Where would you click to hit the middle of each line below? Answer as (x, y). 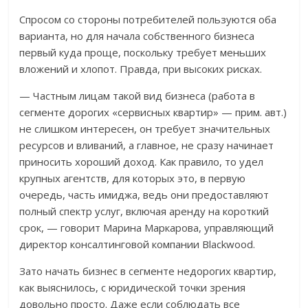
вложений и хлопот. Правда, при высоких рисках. (141, 69)
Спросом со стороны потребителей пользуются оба (148, 20)
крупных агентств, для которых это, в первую (133, 178)
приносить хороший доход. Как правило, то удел (142, 162)
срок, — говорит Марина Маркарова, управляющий (147, 228)
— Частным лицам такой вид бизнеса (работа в (137, 96)
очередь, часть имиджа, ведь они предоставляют (144, 195)
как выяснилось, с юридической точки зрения (133, 288)
